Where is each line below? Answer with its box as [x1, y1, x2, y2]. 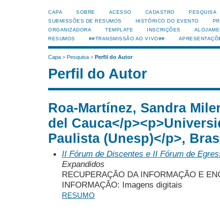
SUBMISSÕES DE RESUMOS [48, 18, 122, 24]
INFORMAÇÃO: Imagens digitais [62, 179, 182, 190]
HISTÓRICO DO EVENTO [135, 18, 199, 24]
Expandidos [62, 159, 105, 169]
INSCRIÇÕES [147, 27, 181, 32]
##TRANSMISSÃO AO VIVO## [88, 36, 165, 41]
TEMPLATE [105, 27, 134, 32]
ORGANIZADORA [48, 27, 92, 32]
